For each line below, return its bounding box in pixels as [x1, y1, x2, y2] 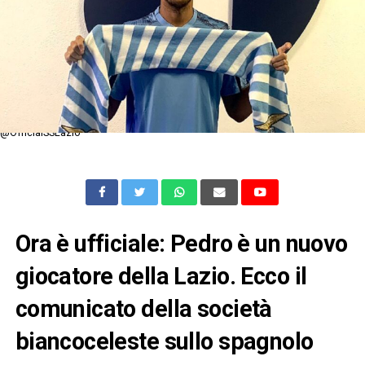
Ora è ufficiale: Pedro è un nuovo [15, 230, 348, 258]
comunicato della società [15, 295, 272, 323]
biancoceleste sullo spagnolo [15, 328, 314, 356]
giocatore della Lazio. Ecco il [15, 262, 307, 291]
